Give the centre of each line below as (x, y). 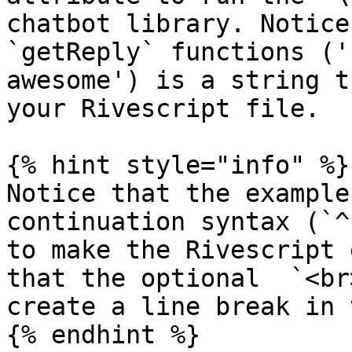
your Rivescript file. (163, 108)
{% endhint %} (103, 335)
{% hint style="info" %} (178, 165)
